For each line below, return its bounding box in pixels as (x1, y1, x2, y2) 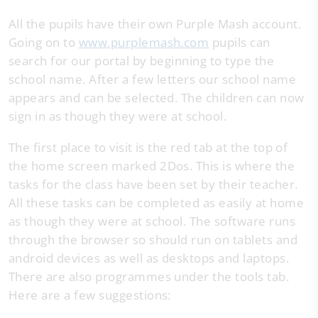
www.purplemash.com (78, 34, 209, 50)
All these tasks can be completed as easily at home (9, 194, 305, 211)
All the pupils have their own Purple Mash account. (9, 16, 302, 32)
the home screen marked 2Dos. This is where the (9, 158, 295, 174)
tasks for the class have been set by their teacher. (9, 176, 298, 192)
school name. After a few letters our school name (9, 71, 297, 87)
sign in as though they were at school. (9, 108, 227, 124)
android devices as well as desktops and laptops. (9, 250, 290, 266)
